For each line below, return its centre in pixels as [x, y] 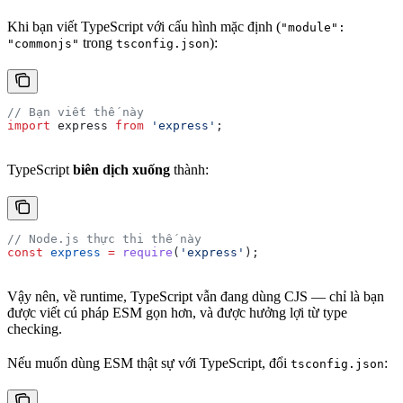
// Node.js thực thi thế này [104, 239]
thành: [189, 170]
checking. [35, 329]
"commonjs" [43, 44]
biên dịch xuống [121, 170]
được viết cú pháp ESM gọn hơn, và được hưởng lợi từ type [177, 313]
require [144, 252]
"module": [313, 27]
